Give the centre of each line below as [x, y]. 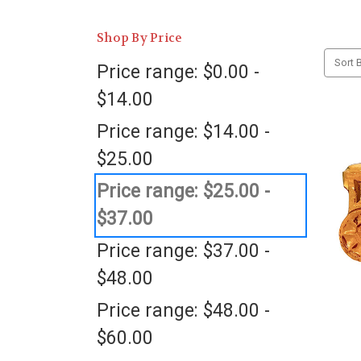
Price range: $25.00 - [183, 191]
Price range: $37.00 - [183, 251]
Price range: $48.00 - [183, 311]
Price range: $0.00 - [178, 72]
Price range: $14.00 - [183, 132]
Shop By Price [140, 38]
